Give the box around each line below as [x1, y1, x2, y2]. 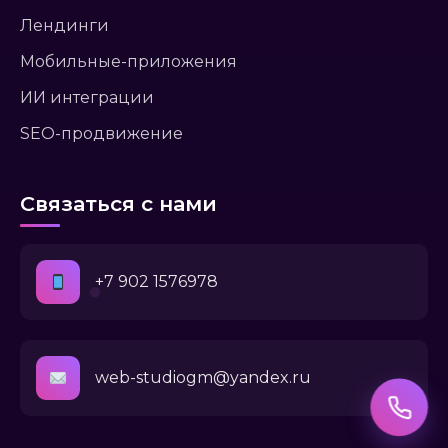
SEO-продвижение [20, 124, 183, 144]
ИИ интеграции [20, 88, 154, 108]
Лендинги [20, 16, 109, 36]
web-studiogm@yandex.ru [95, 368, 311, 388]
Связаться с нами [20, 191, 217, 217]
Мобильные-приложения [20, 52, 237, 72]
